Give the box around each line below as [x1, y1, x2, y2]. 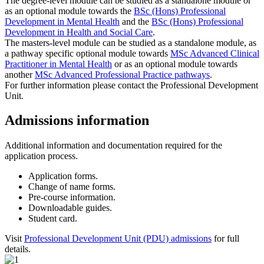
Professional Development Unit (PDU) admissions [24, 233, 212, 244]
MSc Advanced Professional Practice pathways [35, 69, 210, 80]
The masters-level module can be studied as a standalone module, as [5, 37, 256, 48]
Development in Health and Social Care [5, 27, 153, 37]
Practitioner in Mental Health [5, 58, 112, 69]
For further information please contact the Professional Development [5, 80, 258, 90]
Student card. [28, 213, 77, 224]
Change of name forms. [28, 181, 115, 192]
